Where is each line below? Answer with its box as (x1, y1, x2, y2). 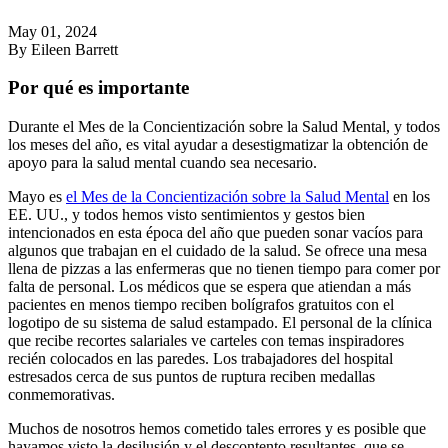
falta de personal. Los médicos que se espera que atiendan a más (8, 278, 411, 296)
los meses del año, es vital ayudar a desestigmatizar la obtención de (8, 136, 428, 154)
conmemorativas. (8, 386, 115, 404)
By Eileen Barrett (8, 40, 118, 58)
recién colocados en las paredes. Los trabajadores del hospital (8, 350, 393, 368)
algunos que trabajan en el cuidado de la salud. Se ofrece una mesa (8, 242, 427, 260)
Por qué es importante (8, 77, 189, 99)
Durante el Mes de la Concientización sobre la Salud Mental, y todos (8, 118, 440, 136)
